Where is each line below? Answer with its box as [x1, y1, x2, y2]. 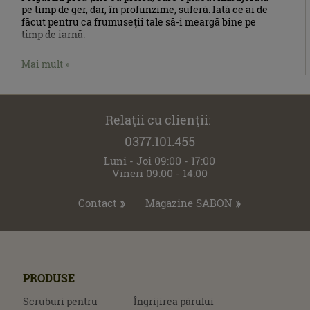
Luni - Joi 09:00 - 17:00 [104, 153, 216, 167]
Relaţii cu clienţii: [105, 111, 215, 129]
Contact [77, 195, 117, 210]
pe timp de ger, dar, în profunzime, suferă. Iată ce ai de [21, 3, 268, 17]
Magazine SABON [145, 195, 232, 210]
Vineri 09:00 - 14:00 [111, 165, 208, 180]
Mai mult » [21, 57, 69, 71]
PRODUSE [23, 270, 75, 285]
